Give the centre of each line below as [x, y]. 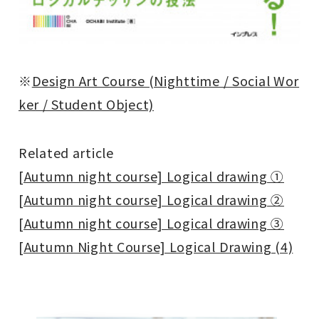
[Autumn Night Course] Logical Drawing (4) [156, 246]
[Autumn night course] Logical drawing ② [151, 199]
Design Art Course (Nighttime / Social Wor [166, 80]
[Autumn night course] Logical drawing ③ [151, 223]
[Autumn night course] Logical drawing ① [151, 176]
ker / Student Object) [87, 104]
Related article [66, 152]
